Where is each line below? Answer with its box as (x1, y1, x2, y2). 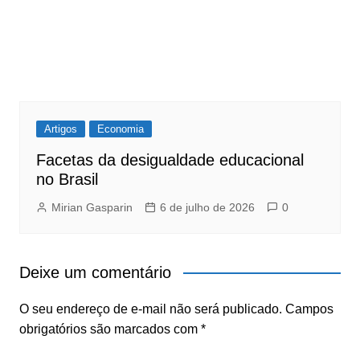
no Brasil (35, 170, 98, 189)
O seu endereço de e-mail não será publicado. (18, 302, 282, 317)
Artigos (43, 123, 77, 136)
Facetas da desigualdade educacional (35, 151, 304, 170)
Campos (284, 302, 333, 317)
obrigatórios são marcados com (18, 322, 201, 337)
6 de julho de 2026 (159, 201, 255, 215)
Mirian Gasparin (51, 201, 133, 215)
